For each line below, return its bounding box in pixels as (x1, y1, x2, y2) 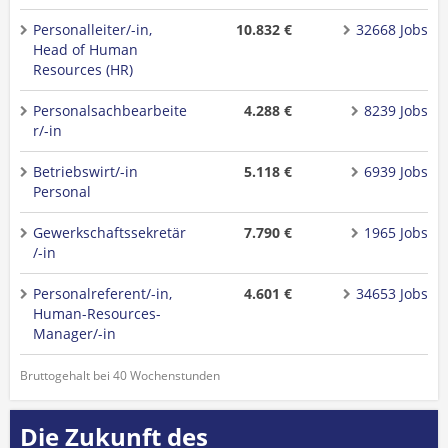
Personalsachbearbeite (33, 101, 187, 120)
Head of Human (33, 40, 138, 59)
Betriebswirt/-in (33, 162, 138, 181)
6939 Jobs (363, 162, 428, 181)
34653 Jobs (355, 284, 428, 303)
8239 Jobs (363, 101, 428, 120)
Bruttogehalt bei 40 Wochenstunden (20, 367, 220, 384)
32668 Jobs (355, 20, 428, 39)
